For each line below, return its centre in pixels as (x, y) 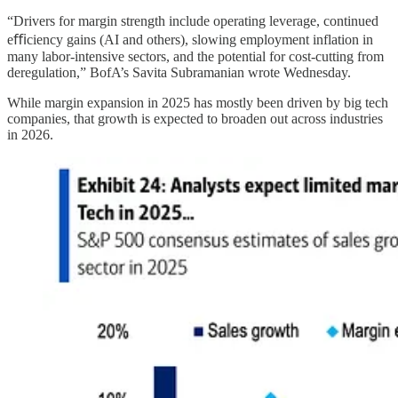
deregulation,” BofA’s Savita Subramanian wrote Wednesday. (179, 73)
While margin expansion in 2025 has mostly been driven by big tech (198, 103)
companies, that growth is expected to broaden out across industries (195, 119)
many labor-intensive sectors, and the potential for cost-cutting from (195, 57)
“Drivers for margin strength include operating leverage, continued (193, 21)
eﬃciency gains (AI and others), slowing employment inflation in (190, 40)
